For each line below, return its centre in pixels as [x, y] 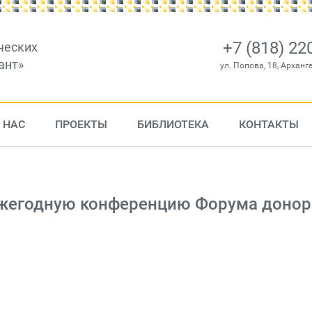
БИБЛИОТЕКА [173, 124]
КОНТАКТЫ [268, 124]
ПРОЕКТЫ [81, 124]
